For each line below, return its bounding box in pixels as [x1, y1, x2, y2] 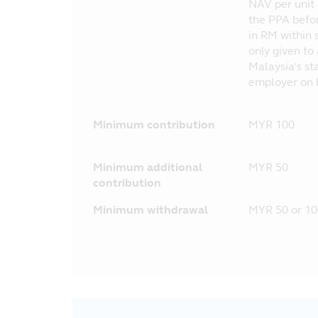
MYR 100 [248, 118, 295, 131]
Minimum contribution [93, 118, 215, 131]
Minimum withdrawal [93, 203, 208, 216]
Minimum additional [93, 160, 202, 174]
